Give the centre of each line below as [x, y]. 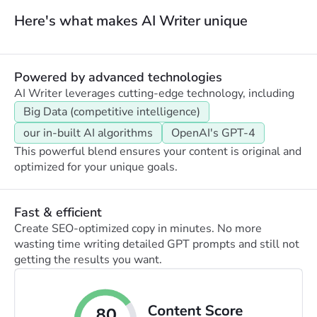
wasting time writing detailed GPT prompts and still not [157, 244]
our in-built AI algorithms [88, 133]
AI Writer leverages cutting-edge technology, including [154, 94]
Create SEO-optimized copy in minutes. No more [138, 229]
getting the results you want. [88, 260]
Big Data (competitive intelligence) [112, 112]
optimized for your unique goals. [96, 167]
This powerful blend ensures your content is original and [158, 152]
